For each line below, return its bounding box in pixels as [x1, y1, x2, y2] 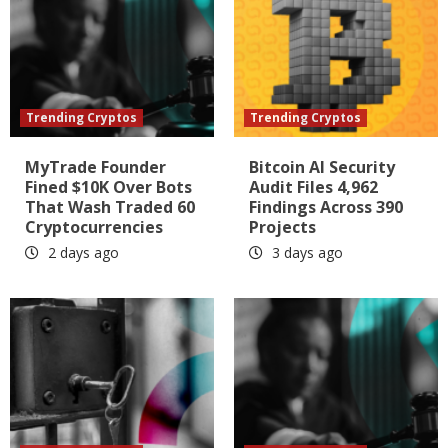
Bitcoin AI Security [249, 155, 395, 178]
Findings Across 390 [249, 195, 403, 218]
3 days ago [268, 242, 343, 262]
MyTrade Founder [25, 155, 166, 178]
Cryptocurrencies [25, 215, 163, 238]
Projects [249, 215, 316, 238]
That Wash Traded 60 [25, 195, 195, 218]
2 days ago [44, 242, 119, 262]
